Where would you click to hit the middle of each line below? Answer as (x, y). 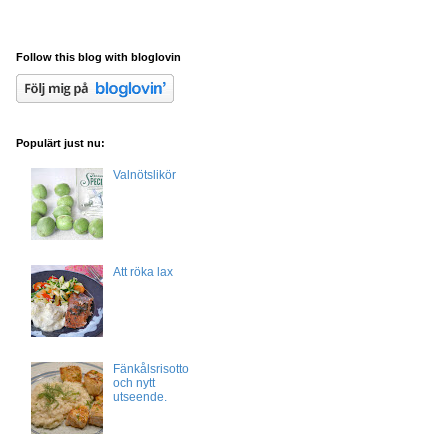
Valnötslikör (144, 175)
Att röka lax (142, 272)
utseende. (139, 396)
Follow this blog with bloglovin (98, 57)
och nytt (133, 382)
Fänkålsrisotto (150, 368)
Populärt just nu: (60, 143)
